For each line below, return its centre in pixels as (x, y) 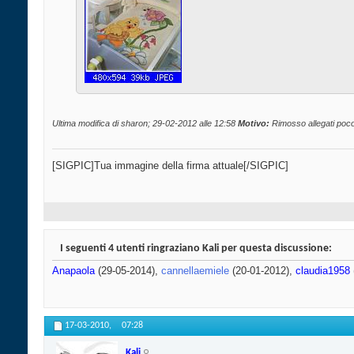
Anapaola (73, 271)
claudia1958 (323, 271)
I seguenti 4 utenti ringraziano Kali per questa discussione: (196, 249)
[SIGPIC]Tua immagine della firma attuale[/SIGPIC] (170, 166)
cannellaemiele (195, 271)
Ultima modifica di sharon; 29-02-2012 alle (133, 124)
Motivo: (254, 124)
